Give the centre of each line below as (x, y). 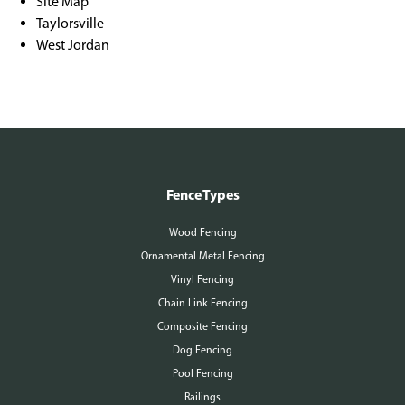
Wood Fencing (202, 232)
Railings (202, 397)
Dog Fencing (202, 350)
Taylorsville (70, 23)
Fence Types (202, 194)
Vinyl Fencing (202, 279)
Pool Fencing (202, 373)
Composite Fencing (202, 326)
